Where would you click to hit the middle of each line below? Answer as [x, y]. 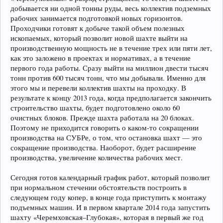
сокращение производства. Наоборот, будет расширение [103, 147]
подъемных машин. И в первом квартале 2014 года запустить [110, 207]
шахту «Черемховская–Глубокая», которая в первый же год [107, 217]
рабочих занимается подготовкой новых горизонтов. [97, 18]
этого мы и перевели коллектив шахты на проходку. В [98, 88]
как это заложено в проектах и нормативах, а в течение [101, 58]
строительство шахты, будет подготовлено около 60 [95, 108]
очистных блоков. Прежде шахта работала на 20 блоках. [102, 117]
